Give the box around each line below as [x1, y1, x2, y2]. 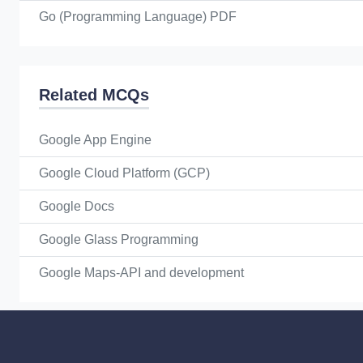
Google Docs [39, 199, 114, 213]
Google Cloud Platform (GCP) [39, 166, 210, 180]
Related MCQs [39, 86, 149, 104]
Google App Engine [39, 133, 152, 147]
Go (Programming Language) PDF [39, 10, 237, 23]
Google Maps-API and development [39, 266, 244, 280]
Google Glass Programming [39, 233, 199, 246]
